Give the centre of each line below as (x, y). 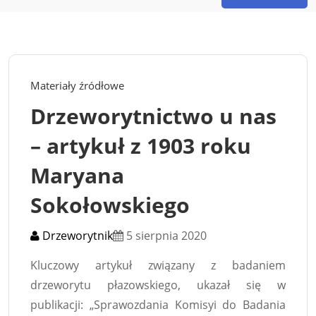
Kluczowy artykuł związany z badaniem (158, 265)
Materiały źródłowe (77, 86)
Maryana (77, 176)
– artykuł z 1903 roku (141, 146)
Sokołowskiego (110, 205)
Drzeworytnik (76, 236)
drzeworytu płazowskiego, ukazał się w (158, 285)
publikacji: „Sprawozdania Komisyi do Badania (158, 305)
